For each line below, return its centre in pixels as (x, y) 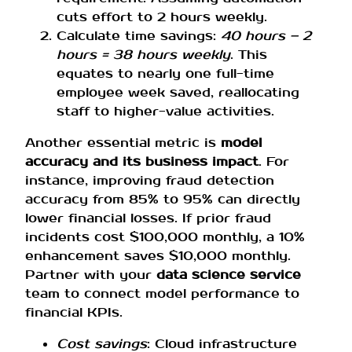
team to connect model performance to (162, 294)
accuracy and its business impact (142, 162)
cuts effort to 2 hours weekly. (162, 17)
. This (249, 55)
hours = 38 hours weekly (143, 55)
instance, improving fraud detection (150, 181)
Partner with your (91, 275)
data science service (229, 275)
